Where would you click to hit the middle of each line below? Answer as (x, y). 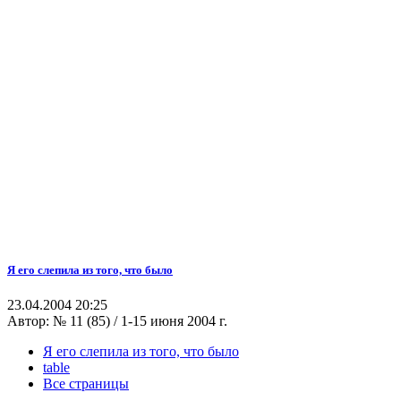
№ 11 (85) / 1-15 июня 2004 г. (140, 321)
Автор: (30, 321)
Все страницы (86, 384)
